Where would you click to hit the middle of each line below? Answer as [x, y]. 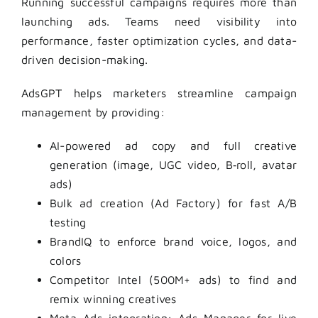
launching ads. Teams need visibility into [159, 22]
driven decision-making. [85, 60]
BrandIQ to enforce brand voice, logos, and [173, 242]
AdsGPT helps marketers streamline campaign [159, 93]
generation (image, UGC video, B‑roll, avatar [173, 165]
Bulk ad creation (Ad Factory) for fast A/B [173, 203]
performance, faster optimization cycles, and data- [159, 41]
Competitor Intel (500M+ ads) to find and [173, 280]
